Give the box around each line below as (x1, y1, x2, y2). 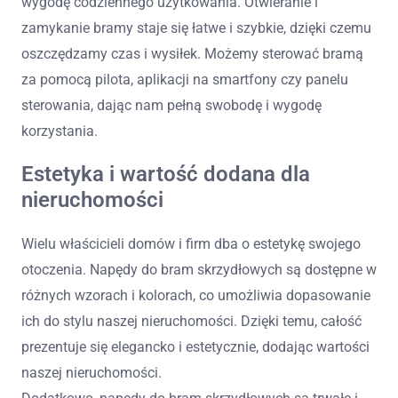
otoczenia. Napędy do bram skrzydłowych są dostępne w (21, 260, 377, 278)
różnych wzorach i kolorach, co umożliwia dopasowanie (21, 286, 370, 304)
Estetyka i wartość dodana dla (21, 161, 310, 187)
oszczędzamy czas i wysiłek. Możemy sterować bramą (21, 44, 363, 62)
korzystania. (21, 122, 98, 139)
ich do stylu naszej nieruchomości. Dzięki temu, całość (21, 312, 362, 330)
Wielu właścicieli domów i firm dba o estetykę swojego (21, 235, 361, 252)
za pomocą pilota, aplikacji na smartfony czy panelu (21, 70, 348, 88)
